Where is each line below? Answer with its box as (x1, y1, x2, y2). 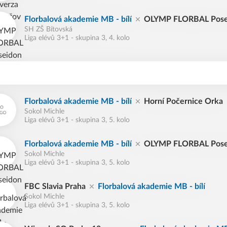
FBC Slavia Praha (24, 182, 86, 191)
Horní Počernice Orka (144, 97, 223, 105)
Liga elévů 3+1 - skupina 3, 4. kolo (24, 34, 130, 42)
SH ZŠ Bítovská (24, 26, 72, 33)
